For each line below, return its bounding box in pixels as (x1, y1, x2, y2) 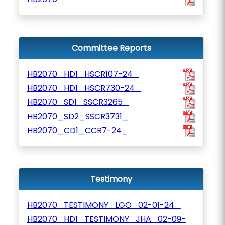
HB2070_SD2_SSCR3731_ (27, 110, 129, 122)
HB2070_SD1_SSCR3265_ (27, 96, 129, 108)
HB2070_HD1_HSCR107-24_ (27, 68, 139, 80)
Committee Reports (71, 42, 151, 54)
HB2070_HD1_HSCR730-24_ (27, 82, 141, 94)
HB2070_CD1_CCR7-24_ (27, 125, 128, 136)
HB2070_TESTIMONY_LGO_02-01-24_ (27, 199, 181, 211)
